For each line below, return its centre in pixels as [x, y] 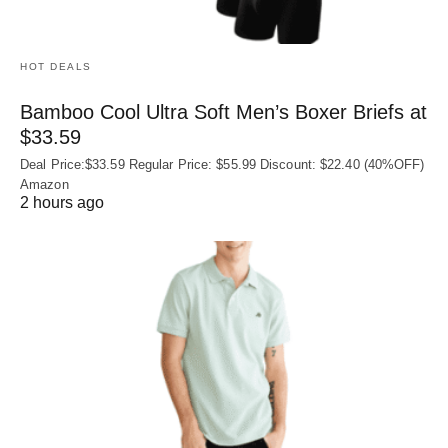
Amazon [44, 184]
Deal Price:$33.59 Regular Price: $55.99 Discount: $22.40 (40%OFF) [222, 164]
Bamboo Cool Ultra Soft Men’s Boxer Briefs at [223, 111]
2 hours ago [62, 202]
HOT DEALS [56, 66]
